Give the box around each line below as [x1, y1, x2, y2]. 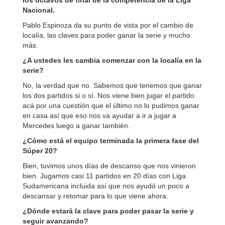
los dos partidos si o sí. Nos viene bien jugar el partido [23, 91, 194, 99]
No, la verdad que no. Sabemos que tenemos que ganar [23, 81, 202, 89]
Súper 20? [23, 147, 57, 155]
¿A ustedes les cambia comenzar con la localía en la [23, 56, 201, 64]
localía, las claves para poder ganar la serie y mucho [23, 31, 190, 39]
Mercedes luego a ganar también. [23, 122, 130, 130]
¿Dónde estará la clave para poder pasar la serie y [23, 207, 194, 215]
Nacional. [23, 6, 55, 14]
